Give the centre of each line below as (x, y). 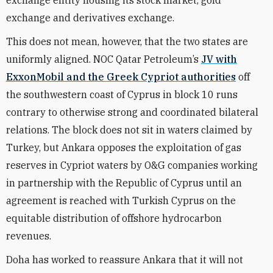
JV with (219, 59)
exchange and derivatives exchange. (90, 18)
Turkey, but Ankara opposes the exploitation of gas (124, 147)
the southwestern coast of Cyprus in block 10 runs (122, 94)
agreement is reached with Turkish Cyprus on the (121, 200)
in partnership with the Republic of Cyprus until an (124, 183)
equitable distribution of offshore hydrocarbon (114, 218)
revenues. (29, 236)
